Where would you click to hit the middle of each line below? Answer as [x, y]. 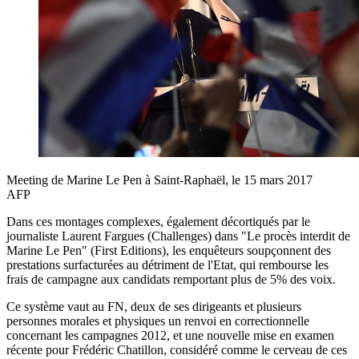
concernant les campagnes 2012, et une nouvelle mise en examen [170, 335]
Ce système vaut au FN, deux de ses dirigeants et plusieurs [154, 306]
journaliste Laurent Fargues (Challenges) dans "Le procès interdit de [178, 236]
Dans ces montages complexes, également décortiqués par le [158, 221]
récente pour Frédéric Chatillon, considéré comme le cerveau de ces [177, 349]
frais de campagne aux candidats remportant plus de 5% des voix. [171, 279]
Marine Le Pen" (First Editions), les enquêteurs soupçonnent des [169, 250]
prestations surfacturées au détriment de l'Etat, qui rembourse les [167, 264]
